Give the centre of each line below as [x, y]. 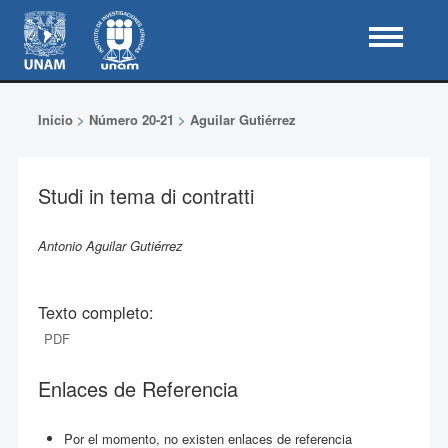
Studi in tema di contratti [145, 195]
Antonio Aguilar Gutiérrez [110, 245]
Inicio [55, 119]
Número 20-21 [131, 119]
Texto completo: [95, 312]
